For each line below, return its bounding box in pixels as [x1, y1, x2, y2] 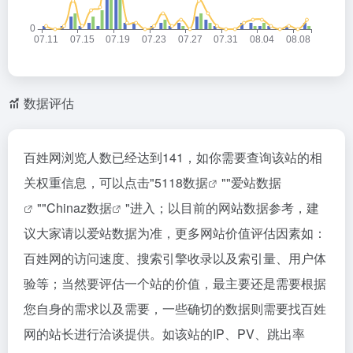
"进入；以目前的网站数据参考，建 [125, 199, 319, 217]
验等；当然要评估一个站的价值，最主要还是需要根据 [24, 274, 326, 292]
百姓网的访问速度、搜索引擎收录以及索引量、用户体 [24, 249, 326, 267]
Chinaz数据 [46, 199, 112, 217]
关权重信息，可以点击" [24, 173, 154, 191]
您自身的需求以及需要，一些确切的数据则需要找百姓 [24, 299, 326, 318]
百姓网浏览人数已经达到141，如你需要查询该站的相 [24, 148, 322, 166]
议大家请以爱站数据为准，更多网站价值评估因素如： [24, 224, 326, 242]
